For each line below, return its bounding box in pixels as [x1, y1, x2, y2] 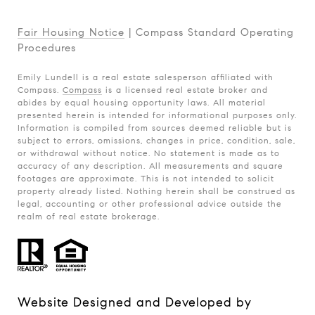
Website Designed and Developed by [18, 294, 252, 310]
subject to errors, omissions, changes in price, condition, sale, [18, 134, 295, 146]
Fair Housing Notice [18, 25, 124, 39]
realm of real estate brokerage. [18, 210, 160, 221]
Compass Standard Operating [136, 25, 294, 39]
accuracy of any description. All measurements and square [18, 160, 283, 171]
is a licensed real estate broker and [102, 84, 268, 95]
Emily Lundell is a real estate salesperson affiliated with [18, 71, 274, 82]
